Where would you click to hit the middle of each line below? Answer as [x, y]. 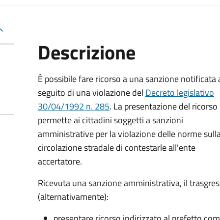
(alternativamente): [73, 197]
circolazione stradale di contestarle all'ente [117, 148]
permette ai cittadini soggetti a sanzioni [110, 120]
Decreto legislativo [180, 93]
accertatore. [60, 161]
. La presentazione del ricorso [164, 106]
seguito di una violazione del [92, 93]
